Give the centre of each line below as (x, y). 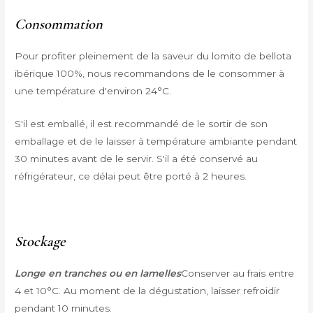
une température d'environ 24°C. (93, 90)
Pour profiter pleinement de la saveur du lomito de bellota (153, 56)
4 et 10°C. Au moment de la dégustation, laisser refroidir (147, 291)
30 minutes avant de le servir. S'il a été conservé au (137, 158)
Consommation (59, 24)
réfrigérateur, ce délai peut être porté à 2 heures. (131, 176)
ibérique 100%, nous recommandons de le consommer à (150, 73)
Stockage (40, 242)
